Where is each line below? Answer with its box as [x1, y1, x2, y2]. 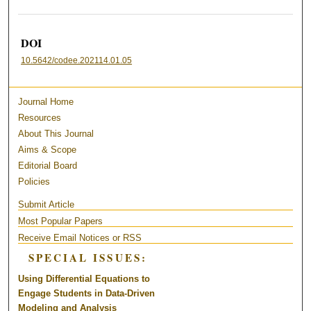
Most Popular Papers [18, 215, 103, 226]
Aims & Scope [18, 144, 77, 155]
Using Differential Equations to [18, 273, 151, 284]
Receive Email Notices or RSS [18, 232, 142, 243]
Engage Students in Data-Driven [18, 287, 155, 299]
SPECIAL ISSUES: [28, 249, 147, 265]
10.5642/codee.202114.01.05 [21, 56, 133, 66]
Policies [18, 176, 51, 187]
